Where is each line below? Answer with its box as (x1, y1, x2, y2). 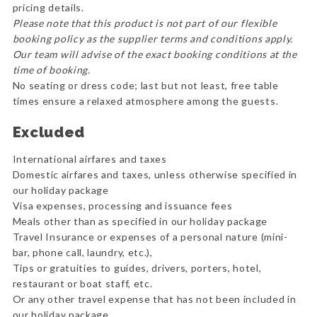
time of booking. (12, 64, 91, 76)
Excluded (12, 124, 86, 142)
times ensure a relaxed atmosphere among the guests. (12, 95, 279, 108)
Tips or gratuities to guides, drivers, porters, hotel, (12, 262, 262, 275)
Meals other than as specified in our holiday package (12, 215, 267, 228)
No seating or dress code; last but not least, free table (12, 79, 279, 92)
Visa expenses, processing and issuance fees (12, 200, 233, 212)
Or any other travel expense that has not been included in (12, 293, 296, 306)
